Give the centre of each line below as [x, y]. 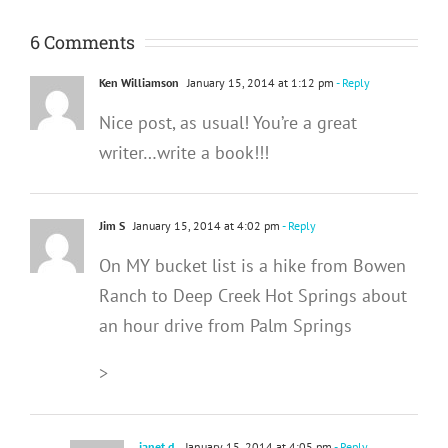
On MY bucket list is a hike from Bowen [252, 265]
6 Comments [82, 41]
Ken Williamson [139, 82]
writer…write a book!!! [184, 152]
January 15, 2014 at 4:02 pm [205, 225]
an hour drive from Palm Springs [225, 325]
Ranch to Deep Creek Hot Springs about [253, 295]
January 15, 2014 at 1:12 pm [259, 82]
